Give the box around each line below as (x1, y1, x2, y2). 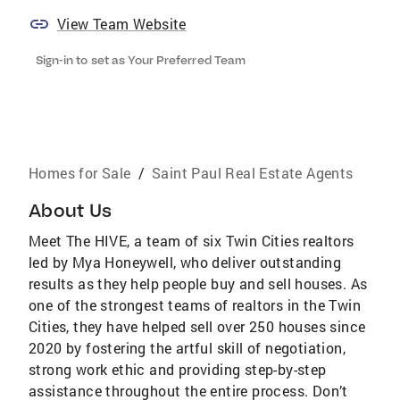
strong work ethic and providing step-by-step (29, 360, 327, 379)
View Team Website (57, 14, 187, 33)
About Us (29, 199, 112, 221)
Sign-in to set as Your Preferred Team (36, 53, 246, 67)
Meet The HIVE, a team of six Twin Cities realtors (29, 231, 354, 250)
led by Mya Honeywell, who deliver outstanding (29, 253, 341, 271)
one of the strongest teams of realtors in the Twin (29, 296, 361, 314)
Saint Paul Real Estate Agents (152, 163, 354, 182)
